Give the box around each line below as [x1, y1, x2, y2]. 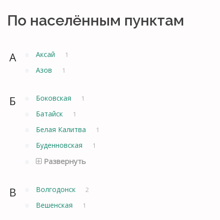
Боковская [36, 93, 73, 103]
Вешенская [36, 200, 75, 210]
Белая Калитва [36, 124, 88, 134]
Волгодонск [36, 184, 78, 194]
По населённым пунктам [7, 11, 184, 29]
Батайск [36, 109, 65, 118]
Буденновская [36, 140, 84, 150]
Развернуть [42, 156, 86, 166]
